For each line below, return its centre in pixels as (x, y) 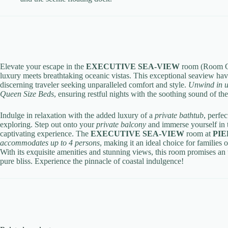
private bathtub (179, 116)
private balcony (121, 125)
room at (198, 134)
